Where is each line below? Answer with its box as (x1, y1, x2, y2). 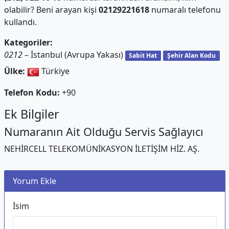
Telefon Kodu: (4, 86, 60, 98)
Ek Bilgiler (4, 105, 59, 122)
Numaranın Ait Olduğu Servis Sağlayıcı (4, 124, 203, 139)
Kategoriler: (4, 37, 53, 48)
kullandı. (4, 16, 37, 28)
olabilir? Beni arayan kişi (4, 4, 99, 15)
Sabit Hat (129, 51, 157, 60)
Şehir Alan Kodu (167, 51, 216, 60)
